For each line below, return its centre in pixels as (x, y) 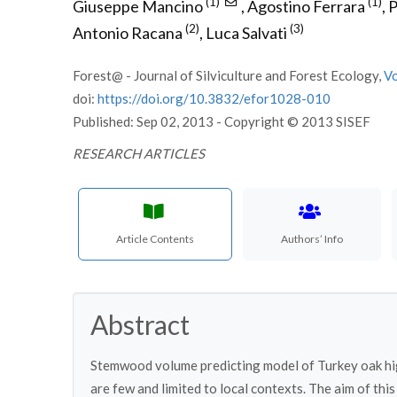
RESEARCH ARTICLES (139, 153)
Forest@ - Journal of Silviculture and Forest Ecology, (228, 75)
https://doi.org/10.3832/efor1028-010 (214, 98)
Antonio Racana (128, 33)
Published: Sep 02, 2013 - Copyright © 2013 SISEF (222, 121)
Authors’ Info (312, 239)
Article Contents (156, 239)
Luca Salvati (246, 33)
